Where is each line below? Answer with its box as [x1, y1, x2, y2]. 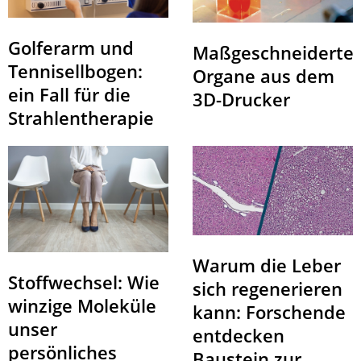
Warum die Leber [193, 253, 341, 278]
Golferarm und [8, 35, 134, 60]
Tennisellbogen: [8, 58, 143, 83]
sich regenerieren [193, 276, 342, 301]
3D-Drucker [193, 87, 290, 112]
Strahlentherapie [8, 105, 154, 130]
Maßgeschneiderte [193, 40, 354, 65]
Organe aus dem [193, 64, 334, 89]
